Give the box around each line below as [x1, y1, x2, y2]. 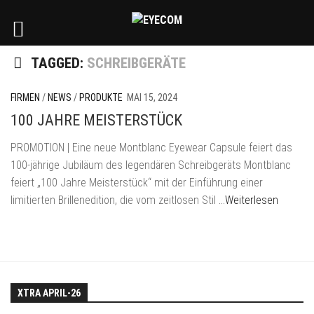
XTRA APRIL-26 [18, 287, 81, 299]
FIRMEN [11, 92, 40, 103]
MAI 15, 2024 [127, 92, 177, 103]
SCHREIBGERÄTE [87, 55, 186, 71]
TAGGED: [31, 55, 87, 71]
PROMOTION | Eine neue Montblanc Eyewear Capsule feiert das [11, 141, 292, 155]
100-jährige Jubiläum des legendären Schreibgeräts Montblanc [11, 158, 291, 172]
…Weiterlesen [219, 193, 278, 207]
